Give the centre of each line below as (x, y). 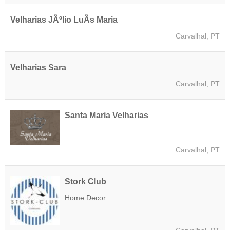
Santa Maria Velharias (107, 116)
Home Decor (85, 197)
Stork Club (85, 181)
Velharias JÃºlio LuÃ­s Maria (64, 20)
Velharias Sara (38, 68)
